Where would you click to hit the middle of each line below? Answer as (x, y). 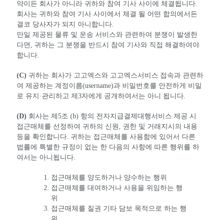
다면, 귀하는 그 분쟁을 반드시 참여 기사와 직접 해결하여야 (108, 45)
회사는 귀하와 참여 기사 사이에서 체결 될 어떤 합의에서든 (107, 14)
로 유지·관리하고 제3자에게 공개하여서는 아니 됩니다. (101, 96)
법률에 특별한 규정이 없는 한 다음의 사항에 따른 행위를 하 (108, 147)
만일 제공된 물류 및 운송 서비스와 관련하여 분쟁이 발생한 (107, 35)
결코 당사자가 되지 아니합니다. (65, 25)
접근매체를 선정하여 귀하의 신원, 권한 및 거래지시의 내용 (107, 127)
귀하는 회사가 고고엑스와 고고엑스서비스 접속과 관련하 (115, 76)
